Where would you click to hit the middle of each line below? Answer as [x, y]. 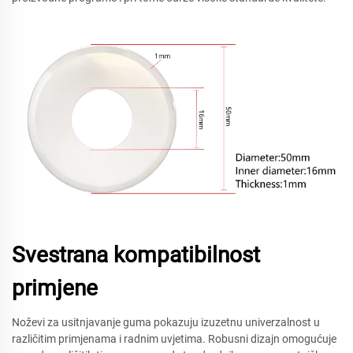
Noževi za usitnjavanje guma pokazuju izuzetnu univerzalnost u [166, 323]
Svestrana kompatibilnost [136, 255]
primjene [55, 288]
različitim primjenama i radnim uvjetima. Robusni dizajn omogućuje [174, 339]
